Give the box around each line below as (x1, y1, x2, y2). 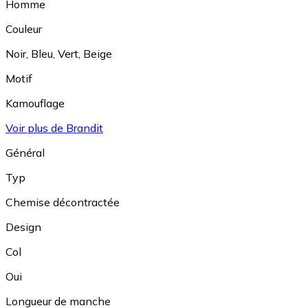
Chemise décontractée (5, 195, 120, 209)
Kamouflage (5, 96, 65, 110)
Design (5, 220, 41, 234)
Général (5, 146, 45, 159)
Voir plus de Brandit (5, 121, 103, 135)
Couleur (5, 22, 42, 36)
